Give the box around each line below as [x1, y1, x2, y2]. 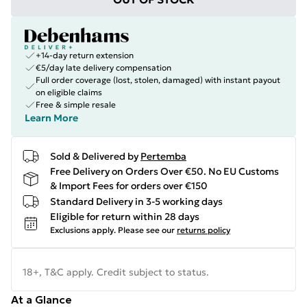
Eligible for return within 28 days [50, 210, 199, 223]
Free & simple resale [36, 99, 116, 110]
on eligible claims [36, 87, 102, 97]
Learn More [25, 112, 78, 124]
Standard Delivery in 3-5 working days [50, 195, 223, 208]
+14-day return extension [36, 50, 134, 60]
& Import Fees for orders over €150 [50, 180, 208, 192]
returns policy [177, 225, 230, 235]
